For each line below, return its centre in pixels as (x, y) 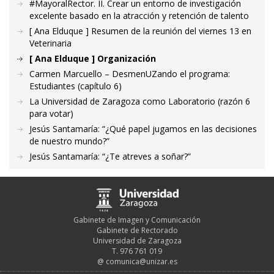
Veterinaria (50, 43)
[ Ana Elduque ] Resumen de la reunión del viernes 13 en (140, 31)
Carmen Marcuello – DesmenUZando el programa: (130, 74)
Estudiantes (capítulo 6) (76, 86)
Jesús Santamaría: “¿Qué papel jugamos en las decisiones (143, 129)
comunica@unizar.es (141, 261)
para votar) (51, 114)
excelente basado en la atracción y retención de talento (139, 16)
